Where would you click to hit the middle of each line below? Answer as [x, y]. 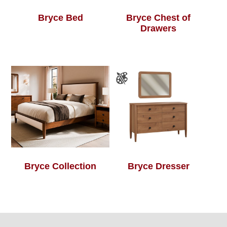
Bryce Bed [60, 18]
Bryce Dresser [158, 166]
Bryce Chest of [159, 18]
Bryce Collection [61, 166]
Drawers [159, 29]
